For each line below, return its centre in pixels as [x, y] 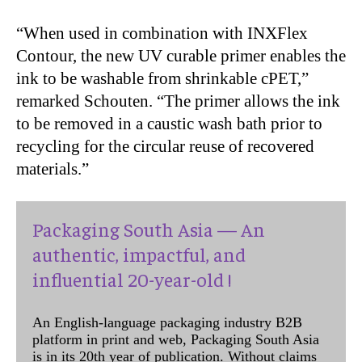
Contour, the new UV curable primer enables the [181, 55]
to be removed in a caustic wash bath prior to [169, 123]
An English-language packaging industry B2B [167, 322]
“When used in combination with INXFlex [162, 33]
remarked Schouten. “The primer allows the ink [178, 101]
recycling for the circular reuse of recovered [165, 146]
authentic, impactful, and [139, 253]
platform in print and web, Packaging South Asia [176, 339]
